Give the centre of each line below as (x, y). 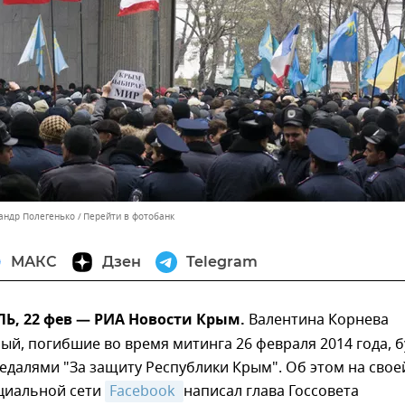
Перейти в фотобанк (129, 217)
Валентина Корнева (317, 320)
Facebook (144, 391)
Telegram (222, 262)
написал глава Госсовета (271, 391)
